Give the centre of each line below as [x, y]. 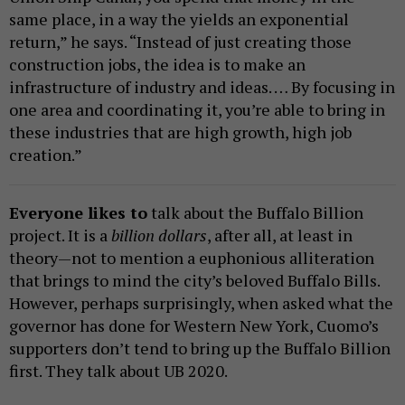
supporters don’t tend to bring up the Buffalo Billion [200, 348]
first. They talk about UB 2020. [118, 371]
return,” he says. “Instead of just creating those [180, 42]
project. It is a [60, 235]
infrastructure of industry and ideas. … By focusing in [202, 87]
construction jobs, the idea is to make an [157, 65]
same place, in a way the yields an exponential [179, 19]
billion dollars [159, 235]
